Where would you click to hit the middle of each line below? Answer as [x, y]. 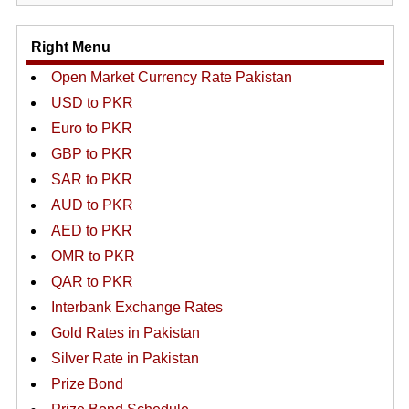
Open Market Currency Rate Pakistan [171, 77]
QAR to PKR [92, 282]
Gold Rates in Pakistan [125, 333]
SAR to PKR [91, 179]
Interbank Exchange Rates [136, 307]
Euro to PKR [91, 128]
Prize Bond [87, 384]
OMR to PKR [93, 256]
